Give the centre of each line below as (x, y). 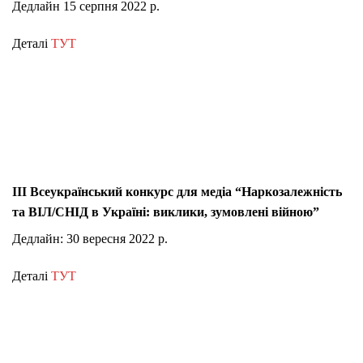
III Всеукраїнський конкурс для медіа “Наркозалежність (177, 192)
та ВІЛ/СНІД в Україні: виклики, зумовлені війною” (166, 212)
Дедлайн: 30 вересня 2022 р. (90, 239)
